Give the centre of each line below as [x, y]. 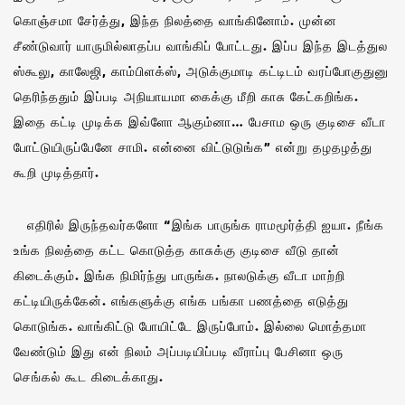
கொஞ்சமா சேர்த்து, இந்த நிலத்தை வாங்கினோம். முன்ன [175, 20]
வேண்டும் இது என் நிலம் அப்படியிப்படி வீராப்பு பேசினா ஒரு [179, 351]
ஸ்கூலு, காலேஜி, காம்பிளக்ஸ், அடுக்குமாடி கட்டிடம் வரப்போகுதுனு [201, 71]
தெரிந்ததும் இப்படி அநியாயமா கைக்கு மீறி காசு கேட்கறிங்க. [186, 96]
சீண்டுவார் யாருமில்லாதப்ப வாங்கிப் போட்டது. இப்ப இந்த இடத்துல [201, 45]
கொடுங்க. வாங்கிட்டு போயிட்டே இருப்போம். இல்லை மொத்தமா [190, 325]
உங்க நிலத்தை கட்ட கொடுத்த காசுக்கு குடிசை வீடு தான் [177, 250]
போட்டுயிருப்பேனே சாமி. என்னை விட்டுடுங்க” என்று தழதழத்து [193, 146]
